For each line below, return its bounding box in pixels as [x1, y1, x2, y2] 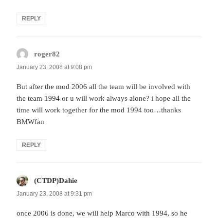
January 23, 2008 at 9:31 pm [17, 190, 92, 197]
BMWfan [17, 117, 45, 126]
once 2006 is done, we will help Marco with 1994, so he [17, 209, 188, 217]
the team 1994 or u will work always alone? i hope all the [17, 94, 191, 102]
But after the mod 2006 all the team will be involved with [17, 82, 191, 91]
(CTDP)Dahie [34, 176, 78, 184]
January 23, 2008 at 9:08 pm [17, 63, 92, 71]
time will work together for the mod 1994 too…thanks [17, 106, 182, 114]
